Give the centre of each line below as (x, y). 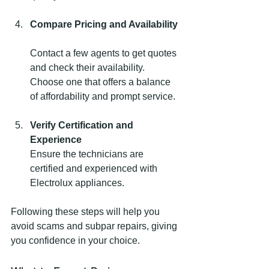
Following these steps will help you (86, 211)
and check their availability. (89, 67)
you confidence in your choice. (75, 240)
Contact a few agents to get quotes (104, 53)
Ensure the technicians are (88, 154)
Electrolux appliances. (77, 183)
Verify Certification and (83, 125)
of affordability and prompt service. (103, 96)
